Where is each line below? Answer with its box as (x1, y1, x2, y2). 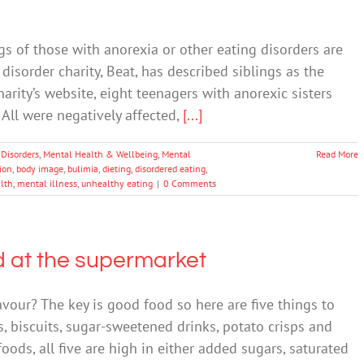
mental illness (17, 177, 77, 189)
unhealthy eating (81, 177, 153, 189)
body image (16, 162, 63, 175)
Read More (316, 148, 358, 160)
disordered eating (135, 162, 206, 175)
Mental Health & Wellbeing (43, 148, 158, 160)
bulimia (67, 162, 98, 175)
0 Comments (163, 177, 216, 189)
